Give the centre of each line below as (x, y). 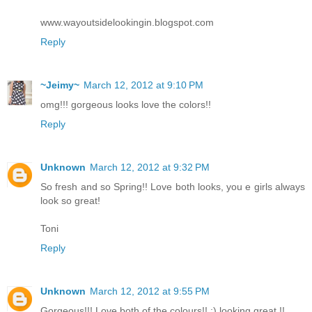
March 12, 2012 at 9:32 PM (150, 167)
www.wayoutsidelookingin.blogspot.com (127, 23)
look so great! (70, 201)
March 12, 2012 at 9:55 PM (150, 291)
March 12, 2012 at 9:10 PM (143, 85)
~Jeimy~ (60, 85)
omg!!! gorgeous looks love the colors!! (126, 105)
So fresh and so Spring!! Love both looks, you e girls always (173, 187)
